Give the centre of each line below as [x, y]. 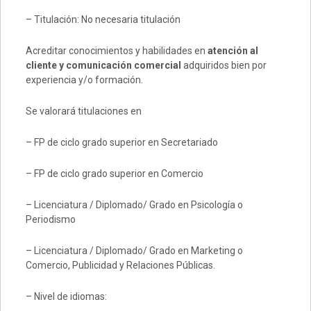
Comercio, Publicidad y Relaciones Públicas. [120, 265]
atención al [233, 50]
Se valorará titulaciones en [83, 111]
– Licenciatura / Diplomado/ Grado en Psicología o [134, 204]
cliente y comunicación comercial [104, 65]
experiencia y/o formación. [84, 79]
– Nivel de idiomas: [66, 296]
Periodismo [50, 219]
